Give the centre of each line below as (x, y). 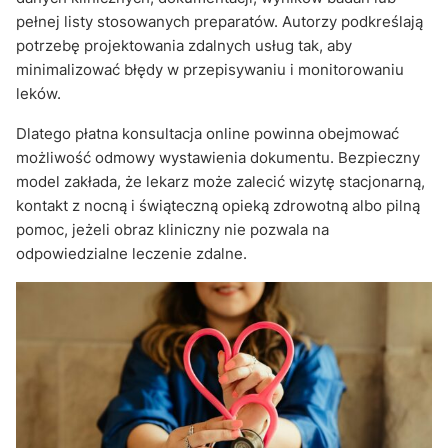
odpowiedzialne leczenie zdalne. (131, 253)
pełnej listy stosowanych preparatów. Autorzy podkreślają (219, 21)
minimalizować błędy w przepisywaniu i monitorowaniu (210, 69)
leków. (38, 93)
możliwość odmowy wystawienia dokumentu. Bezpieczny (218, 157)
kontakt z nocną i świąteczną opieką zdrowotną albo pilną (218, 205)
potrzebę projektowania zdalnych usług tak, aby (184, 45)
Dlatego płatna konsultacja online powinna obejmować (207, 133)
